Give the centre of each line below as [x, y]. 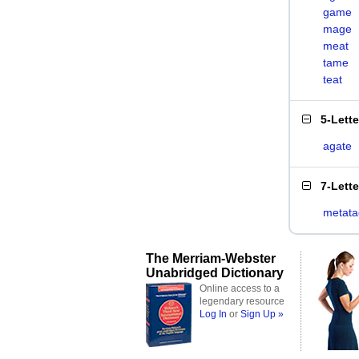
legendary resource [242, 301]
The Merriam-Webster [211, 258]
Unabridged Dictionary [215, 272]
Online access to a [240, 288]
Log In [213, 314]
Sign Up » [262, 314]
